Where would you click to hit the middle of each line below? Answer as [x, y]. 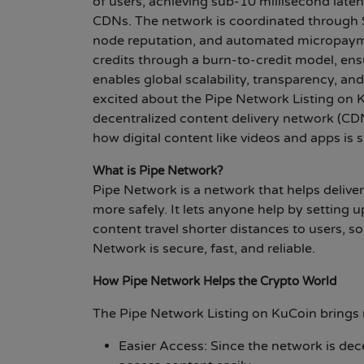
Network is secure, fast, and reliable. [204, 249]
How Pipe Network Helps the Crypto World [214, 282]
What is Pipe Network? [158, 171]
